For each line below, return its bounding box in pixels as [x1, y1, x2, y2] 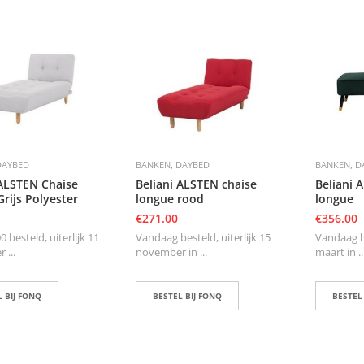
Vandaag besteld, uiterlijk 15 [135, 230, 271, 245]
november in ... [135, 245, 207, 260]
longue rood [135, 191, 204, 207]
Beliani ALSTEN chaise [135, 176, 257, 193]
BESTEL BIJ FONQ [152, 290, 222, 302]
